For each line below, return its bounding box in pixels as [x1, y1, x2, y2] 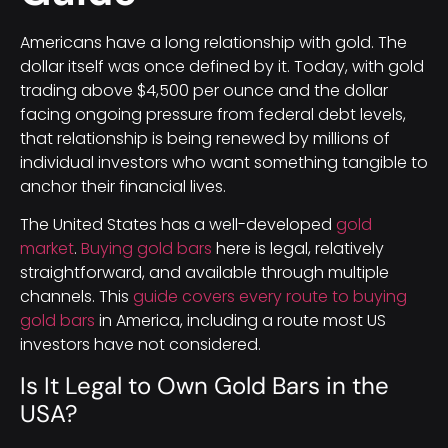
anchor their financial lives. [20, 175, 226, 198]
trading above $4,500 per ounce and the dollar [20, 79, 388, 102]
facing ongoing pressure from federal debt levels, [20, 103, 406, 126]
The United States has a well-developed [20, 213, 336, 237]
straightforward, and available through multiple [20, 261, 389, 285]
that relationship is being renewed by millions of [20, 127, 390, 150]
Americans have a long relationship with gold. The [20, 31, 407, 54]
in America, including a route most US [95, 309, 386, 333]
